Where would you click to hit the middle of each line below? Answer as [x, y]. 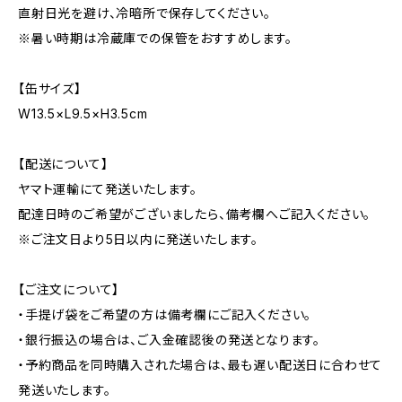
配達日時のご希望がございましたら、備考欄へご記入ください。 [195, 214]
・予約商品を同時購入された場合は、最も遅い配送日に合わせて [201, 365]
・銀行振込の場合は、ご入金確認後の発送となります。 [169, 340]
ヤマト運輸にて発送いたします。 [108, 189]
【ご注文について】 [69, 289]
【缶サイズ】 [50, 88]
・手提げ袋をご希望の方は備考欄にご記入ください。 [165, 315]
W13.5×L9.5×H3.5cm [83, 114]
